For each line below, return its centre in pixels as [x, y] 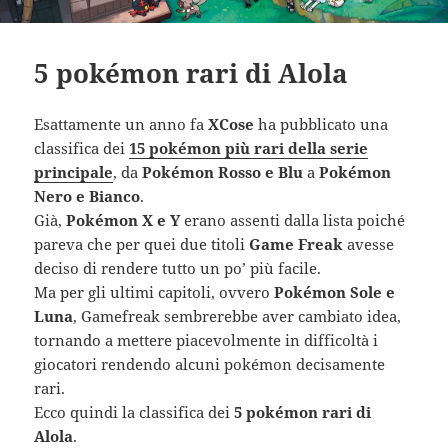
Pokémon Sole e [335, 291]
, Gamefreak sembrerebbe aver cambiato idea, [237, 315]
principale [74, 171]
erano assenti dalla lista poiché [293, 219]
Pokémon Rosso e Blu [223, 171]
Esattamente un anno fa [121, 123]
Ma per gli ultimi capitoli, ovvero [154, 291]
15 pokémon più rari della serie [249, 147]
